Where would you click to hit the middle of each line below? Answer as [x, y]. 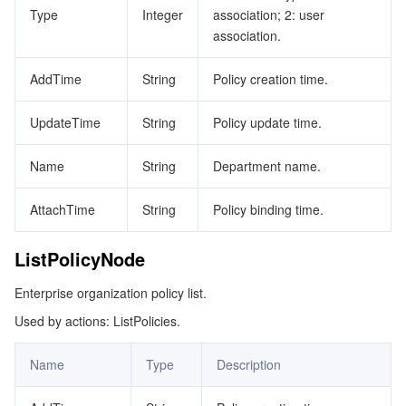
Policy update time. [267, 122]
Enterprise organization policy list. [111, 293]
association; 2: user [269, 14]
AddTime [56, 79]
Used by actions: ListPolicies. [97, 321]
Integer [163, 14]
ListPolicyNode [80, 259]
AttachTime [63, 209]
